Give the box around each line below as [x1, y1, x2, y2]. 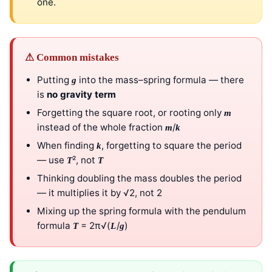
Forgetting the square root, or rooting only [37, 106, 224, 118]
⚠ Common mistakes [25, 51, 119, 63]
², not [72, 154, 98, 166]
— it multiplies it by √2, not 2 [37, 186, 162, 199]
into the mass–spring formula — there [76, 73, 245, 86]
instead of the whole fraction [37, 121, 165, 133]
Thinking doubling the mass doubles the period [37, 172, 242, 184]
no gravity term [47, 88, 116, 100]
